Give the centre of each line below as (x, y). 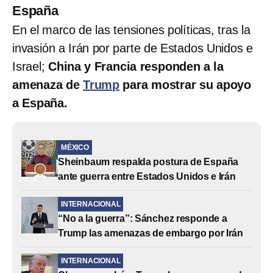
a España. (40, 103)
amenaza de (48, 84)
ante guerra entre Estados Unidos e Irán (147, 176)
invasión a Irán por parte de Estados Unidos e (133, 48)
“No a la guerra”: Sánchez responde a (143, 218)
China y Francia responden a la (136, 66)
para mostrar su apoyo (186, 84)
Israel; (30, 66)
